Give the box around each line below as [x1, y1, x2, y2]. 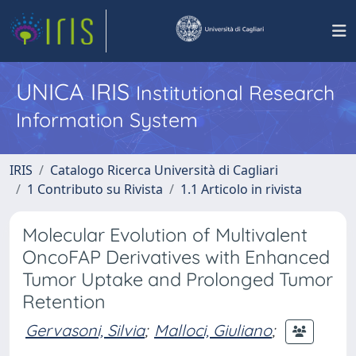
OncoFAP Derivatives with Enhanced [22, 246, 330, 269]
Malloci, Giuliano [154, 319, 272, 340]
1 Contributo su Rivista [27, 180, 163, 198]
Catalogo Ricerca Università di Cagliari [50, 161, 278, 179]
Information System [16, 107, 198, 132]
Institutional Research [136, 80, 335, 105]
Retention [22, 290, 106, 313]
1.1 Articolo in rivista [180, 180, 302, 198]
